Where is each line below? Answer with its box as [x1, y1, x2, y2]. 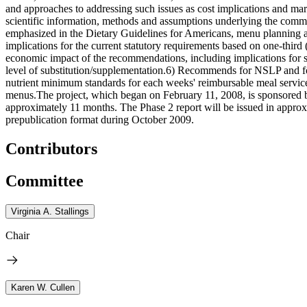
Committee [5, 171, 84, 190]
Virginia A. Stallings [11, 206, 89, 217]
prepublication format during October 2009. [5, 113, 194, 125]
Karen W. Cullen [11, 282, 75, 293]
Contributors [5, 139, 97, 158]
